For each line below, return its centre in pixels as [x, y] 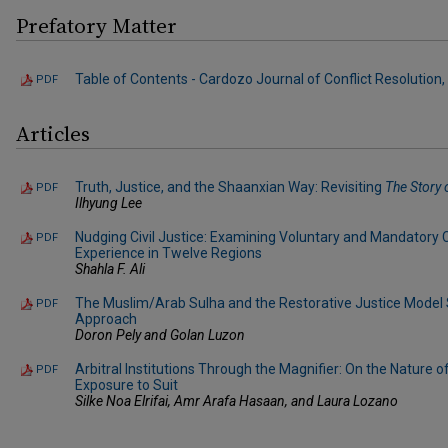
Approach [106, 318]
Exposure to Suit [126, 384]
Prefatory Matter [96, 25]
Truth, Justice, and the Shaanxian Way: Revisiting [230, 186]
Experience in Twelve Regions [168, 252]
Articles [53, 133]
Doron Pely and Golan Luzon [160, 334]
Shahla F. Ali [110, 268]
